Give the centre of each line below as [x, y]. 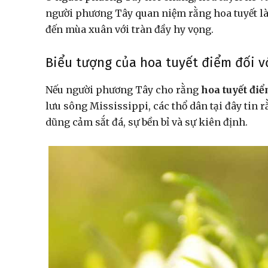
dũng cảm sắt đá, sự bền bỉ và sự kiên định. [147, 122]
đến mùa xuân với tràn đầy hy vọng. [131, 30]
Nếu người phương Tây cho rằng [123, 90]
